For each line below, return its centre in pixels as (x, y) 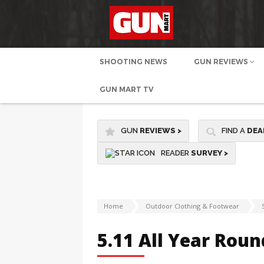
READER (176, 153)
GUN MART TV (126, 89)
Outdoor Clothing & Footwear (192, 206)
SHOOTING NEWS (133, 62)
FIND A (234, 131)
